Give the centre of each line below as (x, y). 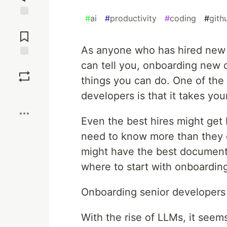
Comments (24, 32)
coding (183, 18)
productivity (133, 18)
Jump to (24, 24)
